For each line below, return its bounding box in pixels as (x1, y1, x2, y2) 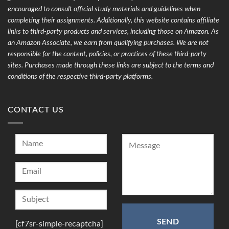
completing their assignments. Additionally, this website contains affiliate (8, 16, 219, 24)
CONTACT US (8, 106, 64, 114)
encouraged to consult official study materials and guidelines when (8, 5, 200, 13)
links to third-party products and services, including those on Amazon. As (8, 28, 219, 35)
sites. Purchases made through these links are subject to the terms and (8, 61, 214, 69)
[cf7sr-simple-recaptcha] (15, 219, 103, 228)
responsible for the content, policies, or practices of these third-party (8, 50, 207, 58)
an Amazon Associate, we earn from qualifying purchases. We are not (8, 39, 209, 47)
